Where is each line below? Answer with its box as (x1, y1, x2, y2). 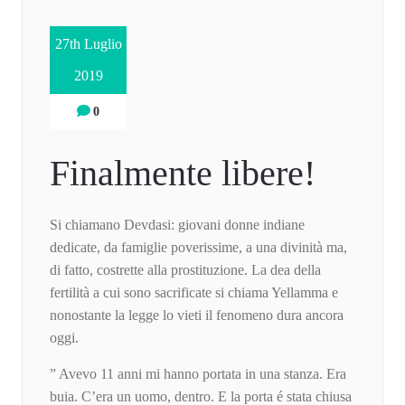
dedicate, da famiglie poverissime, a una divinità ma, (50, 240, 347, 256)
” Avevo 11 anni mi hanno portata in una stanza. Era (50, 366, 346, 382)
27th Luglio (54, 36, 122, 52)
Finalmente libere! (50, 153, 316, 194)
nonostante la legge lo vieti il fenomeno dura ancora (50, 307, 344, 324)
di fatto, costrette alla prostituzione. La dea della (50, 262, 321, 278)
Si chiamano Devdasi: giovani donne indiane (50, 217, 305, 233)
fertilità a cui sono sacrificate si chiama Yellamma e (50, 285, 338, 301)
